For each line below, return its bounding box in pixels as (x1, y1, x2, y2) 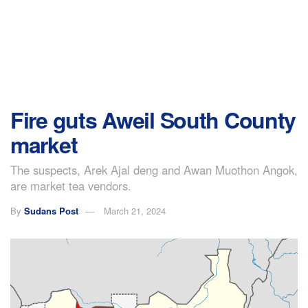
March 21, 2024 (104, 203, 166, 217)
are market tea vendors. (10, 177, 131, 194)
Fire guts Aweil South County (10, 104, 296, 135)
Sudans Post (24, 203, 78, 217)
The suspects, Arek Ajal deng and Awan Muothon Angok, (10, 161, 298, 178)
